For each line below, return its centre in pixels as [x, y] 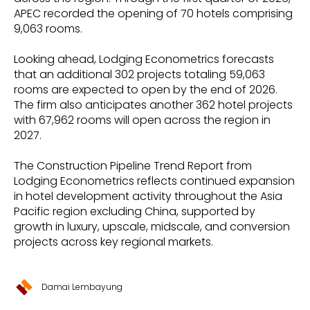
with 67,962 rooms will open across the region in [142, 120]
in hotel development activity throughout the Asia [148, 196]
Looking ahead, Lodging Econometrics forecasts [144, 59]
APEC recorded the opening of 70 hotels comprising [153, 13]
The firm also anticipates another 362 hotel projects [153, 104]
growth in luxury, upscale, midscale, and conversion [152, 226]
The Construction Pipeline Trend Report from [133, 165]
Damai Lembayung [82, 286]
